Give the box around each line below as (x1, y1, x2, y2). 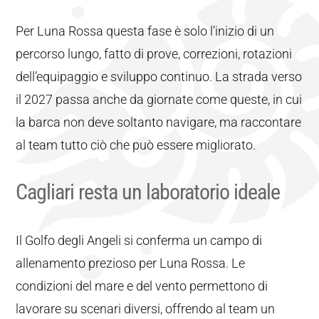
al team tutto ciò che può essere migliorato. (16, 137, 256, 152)
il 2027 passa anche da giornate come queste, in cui (16, 92, 303, 107)
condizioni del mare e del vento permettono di (16, 278, 268, 293)
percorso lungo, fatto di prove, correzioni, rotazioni (16, 46, 293, 61)
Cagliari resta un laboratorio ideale (16, 179, 281, 204)
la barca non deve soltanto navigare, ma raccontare (16, 115, 302, 130)
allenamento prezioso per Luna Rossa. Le (16, 256, 246, 271)
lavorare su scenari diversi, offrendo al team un (16, 301, 276, 316)
